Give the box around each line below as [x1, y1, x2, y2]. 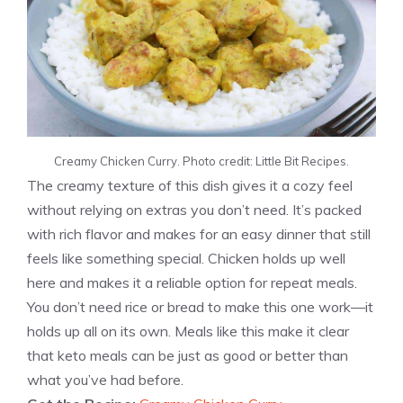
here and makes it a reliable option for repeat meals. [27, 273, 357, 292]
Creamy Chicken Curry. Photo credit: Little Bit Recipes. [54, 154, 349, 169]
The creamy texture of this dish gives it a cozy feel [27, 176, 353, 195]
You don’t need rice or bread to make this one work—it [27, 298, 373, 317]
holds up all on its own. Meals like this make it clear [27, 322, 349, 341]
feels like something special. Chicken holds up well [27, 249, 345, 268]
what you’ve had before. [27, 371, 184, 390]
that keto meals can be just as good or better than [27, 346, 348, 365]
